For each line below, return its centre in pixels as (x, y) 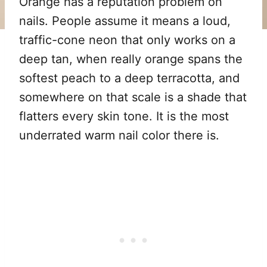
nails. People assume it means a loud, (125, 21)
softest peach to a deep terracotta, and (129, 78)
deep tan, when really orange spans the (131, 59)
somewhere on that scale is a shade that (133, 97)
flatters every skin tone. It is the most (124, 117)
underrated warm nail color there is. (119, 136)
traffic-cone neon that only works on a (127, 40)
